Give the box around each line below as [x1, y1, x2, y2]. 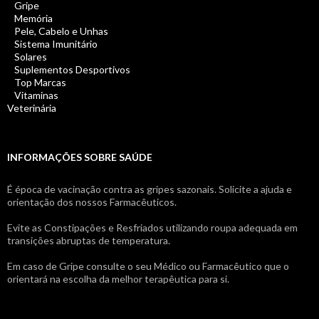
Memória [14, 12, 53, 25]
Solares [14, 51, 47, 63]
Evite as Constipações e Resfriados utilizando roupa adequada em [7, 221, 298, 234]
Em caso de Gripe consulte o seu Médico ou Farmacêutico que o [7, 260, 289, 273]
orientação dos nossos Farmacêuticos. [7, 196, 177, 209]
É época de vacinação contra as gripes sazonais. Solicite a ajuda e [7, 183, 292, 196]
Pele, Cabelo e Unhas [14, 25, 108, 38]
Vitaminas [14, 89, 58, 102]
